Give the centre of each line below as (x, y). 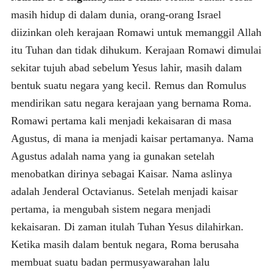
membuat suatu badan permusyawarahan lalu (110, 262)
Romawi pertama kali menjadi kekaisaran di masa (121, 120)
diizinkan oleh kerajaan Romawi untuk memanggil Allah (136, 32)
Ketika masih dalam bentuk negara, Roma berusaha (125, 244)
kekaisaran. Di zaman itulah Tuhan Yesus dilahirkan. (127, 226)
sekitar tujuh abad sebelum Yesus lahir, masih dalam (126, 67)
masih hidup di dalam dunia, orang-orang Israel (116, 14)
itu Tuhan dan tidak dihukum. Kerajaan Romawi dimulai (136, 50)
